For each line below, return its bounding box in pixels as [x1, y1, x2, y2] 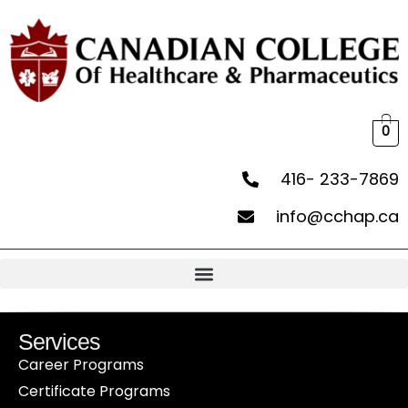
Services [18, 329, 100, 355]
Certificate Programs [18, 381, 170, 403]
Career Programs [18, 354, 144, 376]
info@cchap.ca [276, 205, 399, 229]
